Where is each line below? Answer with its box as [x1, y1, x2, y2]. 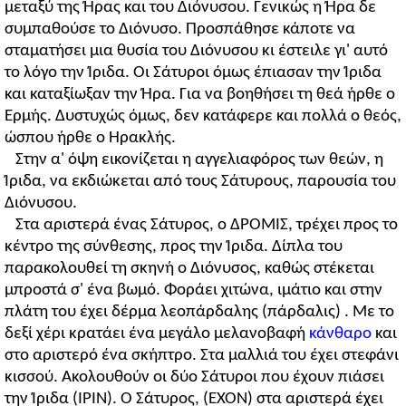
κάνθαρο [309, 324, 372, 343]
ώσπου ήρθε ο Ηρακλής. [5, 129, 176, 147]
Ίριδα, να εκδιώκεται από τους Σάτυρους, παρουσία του [5, 172, 396, 190]
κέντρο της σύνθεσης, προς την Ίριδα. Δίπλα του [5, 237, 343, 256]
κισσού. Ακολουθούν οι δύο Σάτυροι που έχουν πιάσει [5, 368, 384, 386]
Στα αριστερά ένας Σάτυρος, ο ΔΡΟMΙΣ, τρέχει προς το [15, 216, 398, 234]
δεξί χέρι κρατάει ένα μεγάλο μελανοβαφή [5, 324, 309, 343]
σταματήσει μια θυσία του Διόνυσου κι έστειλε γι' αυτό [5, 42, 388, 60]
